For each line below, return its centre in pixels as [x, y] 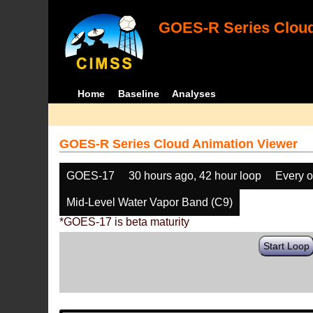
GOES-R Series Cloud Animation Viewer [179, 144]
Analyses [194, 94]
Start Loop [287, 246]
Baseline [138, 94]
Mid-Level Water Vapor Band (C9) [150, 202]
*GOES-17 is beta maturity [125, 222]
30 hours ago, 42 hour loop [195, 176]
